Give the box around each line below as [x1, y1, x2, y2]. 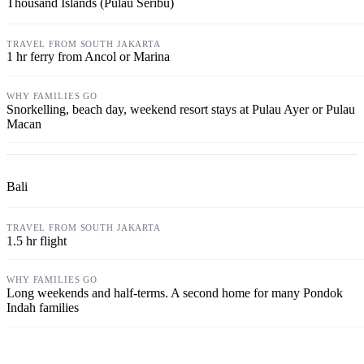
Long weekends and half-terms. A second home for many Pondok [6, 285, 343, 300]
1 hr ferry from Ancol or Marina [6, 50, 170, 64]
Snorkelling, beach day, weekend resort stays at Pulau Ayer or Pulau [6, 102, 355, 116]
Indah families [6, 300, 79, 314]
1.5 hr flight [6, 233, 67, 248]
